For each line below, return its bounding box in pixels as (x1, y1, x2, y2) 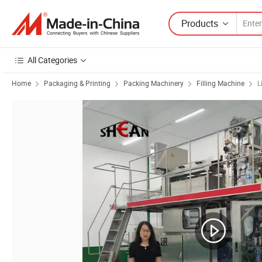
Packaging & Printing (44, 78, 111, 88)
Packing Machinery (123, 78, 184, 88)
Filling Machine (196, 78, 244, 88)
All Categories (27, 54, 77, 65)
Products (181, 16, 218, 30)
